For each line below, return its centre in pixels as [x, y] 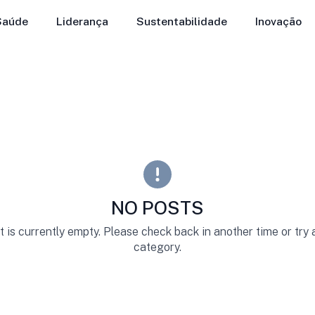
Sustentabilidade [182, 22]
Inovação [278, 22]
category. [157, 247]
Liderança [82, 22]
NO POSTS [157, 208]
